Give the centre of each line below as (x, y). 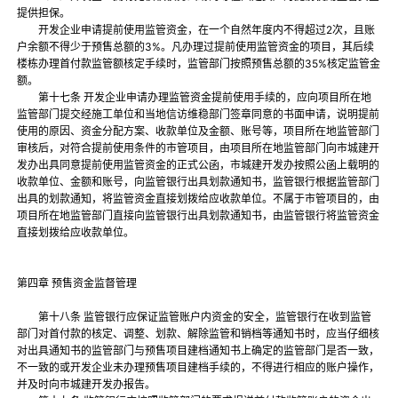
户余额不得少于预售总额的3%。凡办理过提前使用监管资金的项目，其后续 (196, 47)
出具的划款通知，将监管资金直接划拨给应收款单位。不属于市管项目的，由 (199, 199)
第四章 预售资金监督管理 (77, 283)
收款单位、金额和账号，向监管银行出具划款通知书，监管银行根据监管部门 (199, 182)
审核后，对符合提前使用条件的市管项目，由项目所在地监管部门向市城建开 (199, 148)
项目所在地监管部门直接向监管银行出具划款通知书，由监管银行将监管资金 (199, 216)
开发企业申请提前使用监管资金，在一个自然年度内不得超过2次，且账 (196, 30)
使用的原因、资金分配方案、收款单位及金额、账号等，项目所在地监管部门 (199, 131)
